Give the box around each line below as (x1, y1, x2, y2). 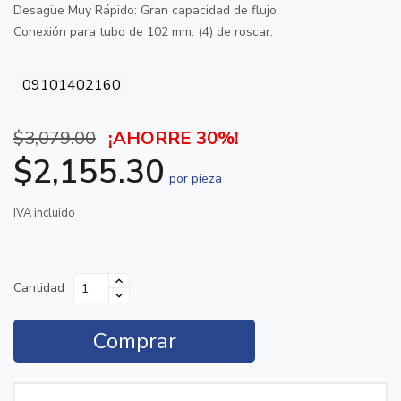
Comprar (92, 327, 176, 355)
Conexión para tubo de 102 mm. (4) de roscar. (13, 23, 273, 40)
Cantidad (13, 279, 64, 296)
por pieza (169, 170, 222, 187)
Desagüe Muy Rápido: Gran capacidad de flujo (13, 2, 277, 19)
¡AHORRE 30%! (108, 126, 239, 150)
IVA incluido (13, 205, 75, 221)
